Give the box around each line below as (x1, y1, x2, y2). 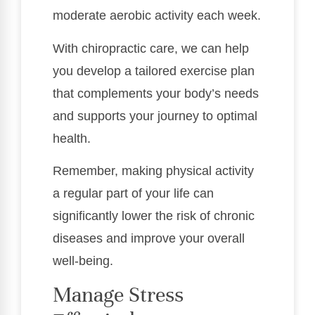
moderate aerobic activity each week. (53, 8, 261, 23)
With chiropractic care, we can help (53, 41, 249, 56)
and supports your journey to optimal (53, 108, 257, 123)
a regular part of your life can (53, 186, 214, 200)
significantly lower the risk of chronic (53, 208, 255, 223)
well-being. (53, 253, 113, 268)
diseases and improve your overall (53, 231, 245, 245)
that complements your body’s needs (53, 86, 259, 101)
